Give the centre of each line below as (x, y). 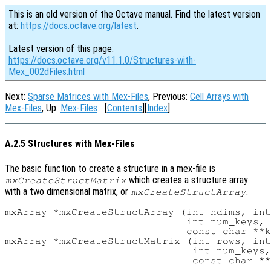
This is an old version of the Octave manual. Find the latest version (134, 14)
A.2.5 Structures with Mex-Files (70, 144)
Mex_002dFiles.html (47, 72)
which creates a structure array (188, 180)
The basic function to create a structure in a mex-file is (110, 168)
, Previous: (169, 96)
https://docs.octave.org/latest (79, 26)
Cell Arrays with (219, 96)
